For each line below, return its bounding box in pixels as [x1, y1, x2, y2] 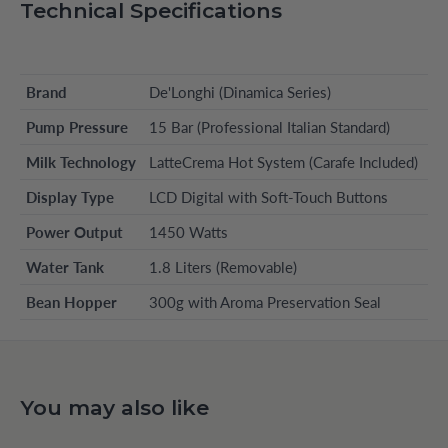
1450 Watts [149, 223, 228, 242]
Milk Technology [26, 153, 136, 172]
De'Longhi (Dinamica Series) [149, 83, 331, 102]
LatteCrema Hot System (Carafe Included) [149, 153, 418, 172]
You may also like [20, 395, 209, 421]
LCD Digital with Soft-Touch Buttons [149, 188, 388, 207]
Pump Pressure [26, 118, 128, 137]
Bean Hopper [26, 293, 117, 312]
